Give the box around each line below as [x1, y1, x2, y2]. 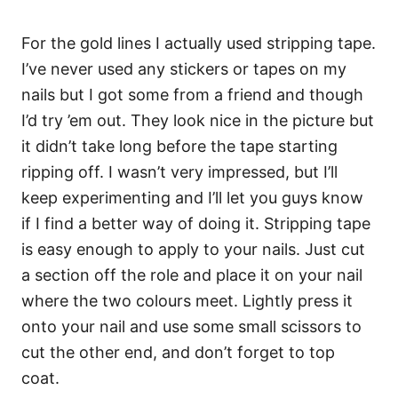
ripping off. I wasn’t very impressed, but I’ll [21, 163, 338, 181]
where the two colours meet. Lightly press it [21, 291, 353, 310]
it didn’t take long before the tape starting [21, 137, 338, 155]
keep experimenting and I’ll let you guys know [21, 188, 363, 207]
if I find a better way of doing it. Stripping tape [21, 214, 370, 233]
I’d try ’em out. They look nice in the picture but [21, 111, 374, 130]
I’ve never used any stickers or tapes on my [21, 60, 346, 78]
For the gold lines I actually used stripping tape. [21, 34, 376, 52]
